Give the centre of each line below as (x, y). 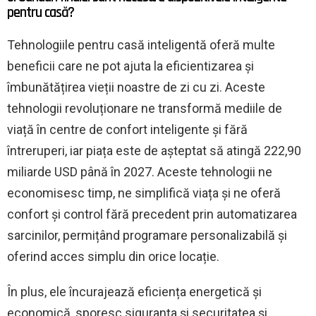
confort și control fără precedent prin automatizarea (152, 214)
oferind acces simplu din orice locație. (113, 256)
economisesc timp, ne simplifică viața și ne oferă (144, 193)
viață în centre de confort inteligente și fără (127, 129)
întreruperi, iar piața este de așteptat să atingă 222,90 (154, 150)
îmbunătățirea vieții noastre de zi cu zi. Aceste (136, 87)
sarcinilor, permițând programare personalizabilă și (147, 235)
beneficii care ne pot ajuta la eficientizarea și (130, 66)
